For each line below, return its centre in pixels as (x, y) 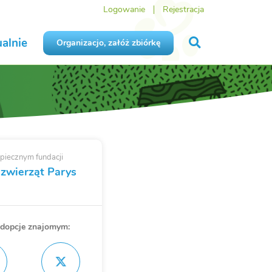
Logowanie (124, 9)
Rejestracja (183, 9)
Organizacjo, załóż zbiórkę (108, 43)
